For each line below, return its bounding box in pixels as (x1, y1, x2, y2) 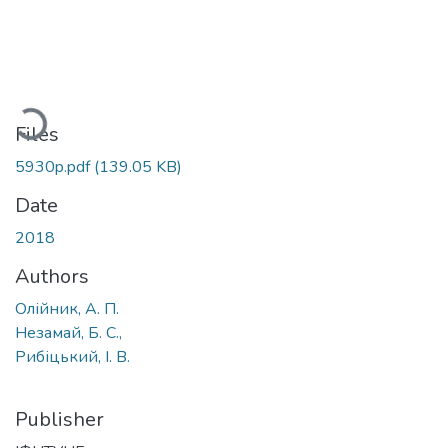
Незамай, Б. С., (15, 321, 122, 344)
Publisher (15, 405, 104, 433)
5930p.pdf (15, 155, 94, 178)
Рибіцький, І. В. (15, 345, 130, 368)
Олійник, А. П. (15, 297, 119, 320)
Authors (15, 262, 89, 290)
